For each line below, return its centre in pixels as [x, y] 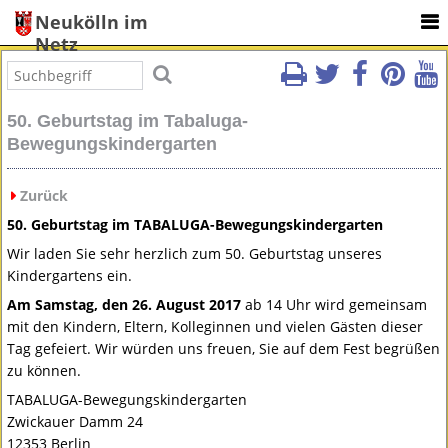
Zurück [44, 196]
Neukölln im [91, 22]
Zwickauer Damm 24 [75, 422]
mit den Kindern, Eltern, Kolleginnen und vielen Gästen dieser [215, 327]
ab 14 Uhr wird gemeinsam [334, 305]
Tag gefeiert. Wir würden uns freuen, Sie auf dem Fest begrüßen [224, 349]
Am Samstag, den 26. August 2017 [124, 305]
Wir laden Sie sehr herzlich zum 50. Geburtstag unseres [195, 254]
